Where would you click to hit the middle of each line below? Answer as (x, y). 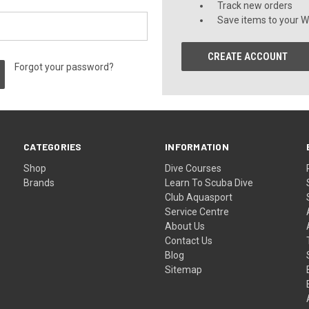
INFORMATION (197, 147)
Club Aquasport (199, 197)
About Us (185, 226)
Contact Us (189, 240)
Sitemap (184, 269)
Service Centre (197, 211)
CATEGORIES (53, 147)
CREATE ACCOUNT (248, 57)
